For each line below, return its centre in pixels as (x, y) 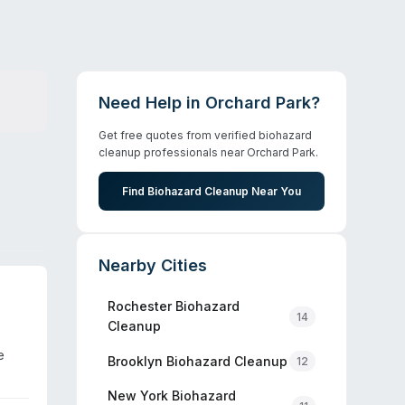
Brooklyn (135, 361)
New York (138, 396)
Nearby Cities (153, 265)
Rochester (140, 306)
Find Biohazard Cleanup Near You (212, 191)
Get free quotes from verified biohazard (205, 135)
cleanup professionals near (173, 152)
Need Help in (152, 103)
